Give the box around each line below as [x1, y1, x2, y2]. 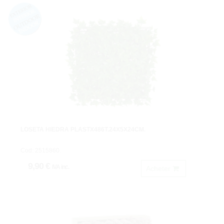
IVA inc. [52, 163, 69, 170]
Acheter [146, 164, 172, 172]
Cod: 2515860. [20, 147, 61, 154]
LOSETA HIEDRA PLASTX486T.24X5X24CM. [20, 126, 145, 133]
